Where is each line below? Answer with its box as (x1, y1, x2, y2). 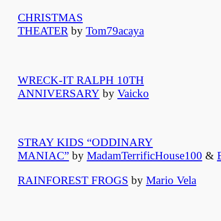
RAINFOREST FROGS (17, 174, 128, 187)
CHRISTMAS (17, 11, 83, 24)
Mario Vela (146, 174, 196, 187)
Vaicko (117, 86, 149, 100)
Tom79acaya (85, 24, 144, 37)
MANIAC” (17, 149, 69, 162)
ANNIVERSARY (17, 86, 100, 100)
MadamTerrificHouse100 (86, 149, 202, 162)
